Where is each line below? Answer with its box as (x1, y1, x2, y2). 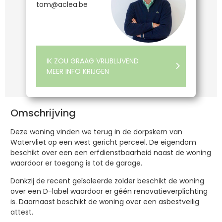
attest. (10, 207, 35, 217)
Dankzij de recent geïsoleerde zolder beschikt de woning (10, 175, 204, 186)
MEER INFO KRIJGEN (46, 66, 109, 77)
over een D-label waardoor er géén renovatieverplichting (10, 186, 208, 196)
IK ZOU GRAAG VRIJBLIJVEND (46, 56, 139, 66)
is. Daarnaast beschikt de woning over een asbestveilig (10, 196, 199, 207)
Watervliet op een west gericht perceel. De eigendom (10, 137, 196, 148)
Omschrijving (10, 106, 76, 120)
